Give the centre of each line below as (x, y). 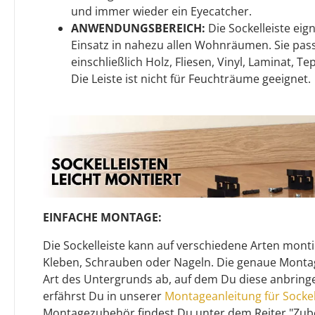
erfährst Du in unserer (104, 296)
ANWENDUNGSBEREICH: (138, 28)
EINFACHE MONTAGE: (102, 218)
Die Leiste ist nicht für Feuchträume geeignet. (191, 78)
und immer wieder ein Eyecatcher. (161, 11)
